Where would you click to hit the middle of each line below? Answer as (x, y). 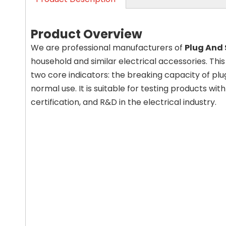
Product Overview (87, 34)
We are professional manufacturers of (108, 48)
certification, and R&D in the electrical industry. (124, 102)
